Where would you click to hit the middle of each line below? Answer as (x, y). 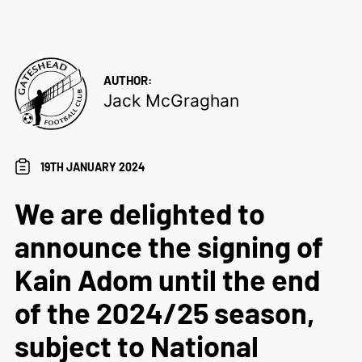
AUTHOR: (127, 80)
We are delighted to (139, 213)
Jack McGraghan (171, 100)
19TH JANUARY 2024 (92, 166)
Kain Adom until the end (167, 279)
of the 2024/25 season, (164, 312)
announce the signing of (168, 246)
